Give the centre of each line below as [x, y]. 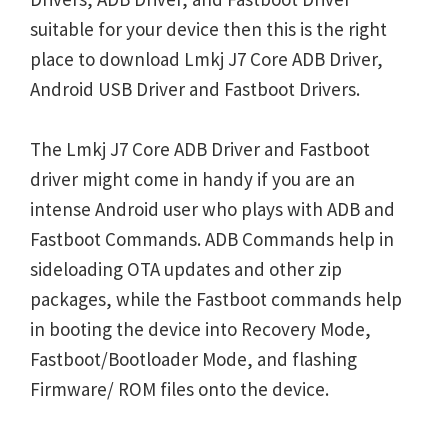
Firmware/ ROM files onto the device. [179, 389]
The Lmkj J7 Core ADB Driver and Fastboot [200, 149]
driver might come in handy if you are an [192, 179]
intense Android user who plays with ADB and [212, 209]
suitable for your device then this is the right [208, 29]
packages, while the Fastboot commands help [216, 299]
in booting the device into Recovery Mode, [200, 329]
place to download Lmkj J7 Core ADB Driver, [206, 59]
